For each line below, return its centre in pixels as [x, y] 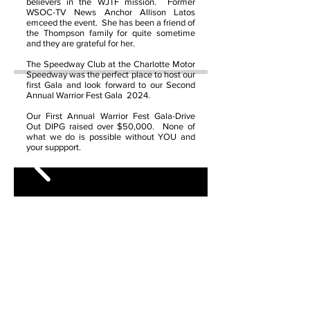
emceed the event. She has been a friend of [111, 22]
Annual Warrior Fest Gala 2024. [90, 95]
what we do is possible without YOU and [111, 137]
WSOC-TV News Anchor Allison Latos [111, 12]
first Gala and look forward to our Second [111, 85]
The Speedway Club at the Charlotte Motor [111, 64]
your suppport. [56, 147]
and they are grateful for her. [83, 43]
